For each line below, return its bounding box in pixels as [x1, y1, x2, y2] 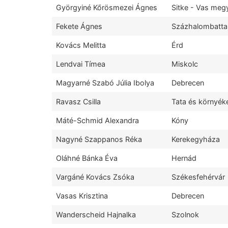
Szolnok [172, 210, 199, 219]
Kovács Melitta [56, 41, 106, 50]
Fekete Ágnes [56, 22, 102, 31]
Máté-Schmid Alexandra [56, 116, 139, 125]
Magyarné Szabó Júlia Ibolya [56, 78, 154, 88]
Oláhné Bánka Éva [56, 154, 118, 163]
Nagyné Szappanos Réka [56, 135, 142, 144]
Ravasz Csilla [56, 97, 101, 106]
